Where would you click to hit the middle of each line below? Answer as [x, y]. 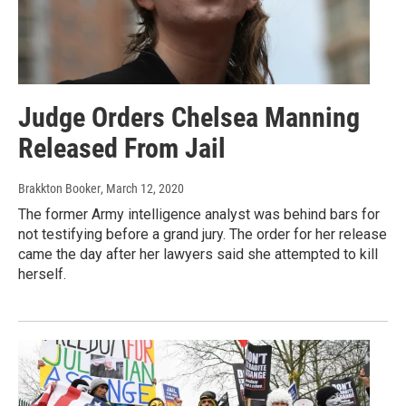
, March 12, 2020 [142, 188]
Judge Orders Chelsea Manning [189, 117]
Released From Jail [122, 148]
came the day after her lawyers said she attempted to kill [198, 254]
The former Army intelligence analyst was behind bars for [199, 214]
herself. [42, 274]
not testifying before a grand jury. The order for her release [203, 234]
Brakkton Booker [59, 188]
